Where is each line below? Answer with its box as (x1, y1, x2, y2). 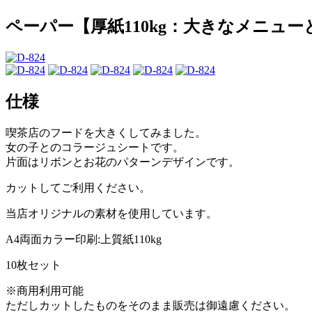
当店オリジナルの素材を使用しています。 (6, 208, 217, 220)
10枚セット (6, 259, 61, 272)
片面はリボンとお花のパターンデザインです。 (6, 156, 240, 169)
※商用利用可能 (6, 285, 84, 297)
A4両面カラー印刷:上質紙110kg (6, 233, 162, 246)
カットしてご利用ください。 (6, 182, 150, 194)
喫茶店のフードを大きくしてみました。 (6, 127, 206, 139)
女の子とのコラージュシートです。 (6, 141, 184, 154)
